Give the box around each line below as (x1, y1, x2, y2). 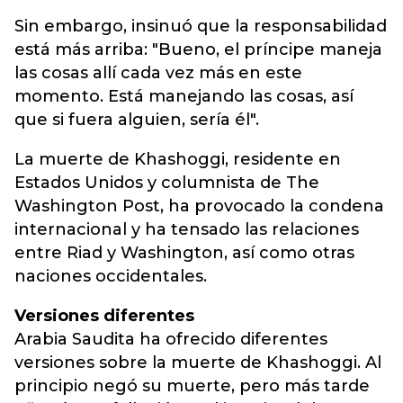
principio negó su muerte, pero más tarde (14, 376, 370, 396)
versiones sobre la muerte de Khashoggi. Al (14, 353, 381, 372)
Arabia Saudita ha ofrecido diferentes (14, 329, 327, 349)
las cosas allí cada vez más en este (14, 63, 302, 83)
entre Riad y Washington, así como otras (14, 243, 354, 263)
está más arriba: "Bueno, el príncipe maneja (14, 40, 382, 59)
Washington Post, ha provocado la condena (14, 196, 384, 216)
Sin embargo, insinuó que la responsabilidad (14, 16, 387, 36)
